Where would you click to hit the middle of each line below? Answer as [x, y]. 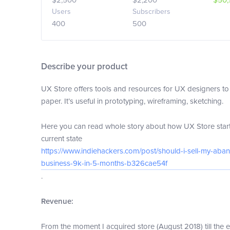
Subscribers [151, 12]
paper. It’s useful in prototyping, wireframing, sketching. [132, 101]
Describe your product [84, 66]
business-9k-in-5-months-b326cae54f [104, 163]
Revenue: [57, 201]
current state [61, 139]
